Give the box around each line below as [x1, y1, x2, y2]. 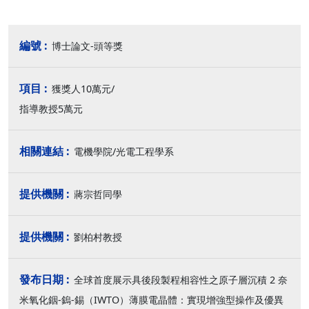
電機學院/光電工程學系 [74, 145, 174, 158]
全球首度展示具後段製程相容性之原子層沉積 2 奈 [74, 273, 288, 286]
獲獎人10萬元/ [52, 82, 124, 95]
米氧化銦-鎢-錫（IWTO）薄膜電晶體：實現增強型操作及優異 [19, 293, 283, 306]
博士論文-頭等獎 [52, 39, 123, 52]
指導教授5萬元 [19, 102, 131, 115]
